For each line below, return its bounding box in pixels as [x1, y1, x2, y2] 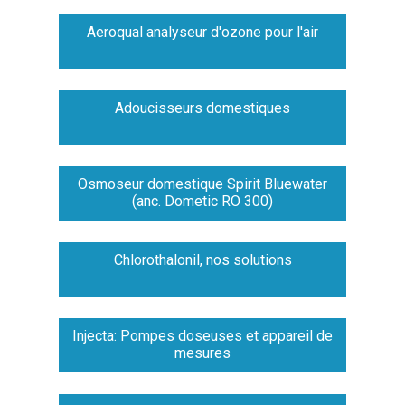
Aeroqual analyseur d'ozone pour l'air [87, 24, 318, 42]
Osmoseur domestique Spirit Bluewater [78, 175, 327, 193]
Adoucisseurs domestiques [115, 99, 290, 118]
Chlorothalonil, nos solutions [113, 251, 292, 269]
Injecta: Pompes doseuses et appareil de [72, 327, 333, 345]
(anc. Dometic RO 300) [132, 193, 273, 211]
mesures [174, 344, 231, 363]
